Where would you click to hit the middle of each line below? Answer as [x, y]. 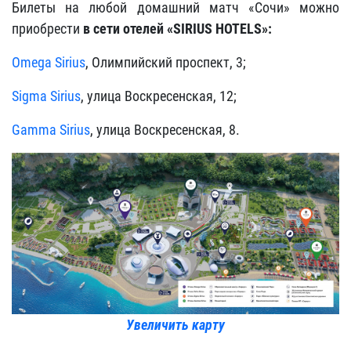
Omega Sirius [49, 62]
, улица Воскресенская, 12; [159, 96]
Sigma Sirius [46, 96]
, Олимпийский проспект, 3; [166, 62]
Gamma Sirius [51, 130]
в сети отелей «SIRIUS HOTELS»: [177, 29]
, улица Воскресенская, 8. [165, 130]
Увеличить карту [175, 325]
